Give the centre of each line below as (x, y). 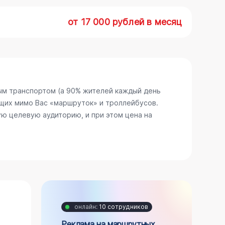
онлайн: (86, 207)
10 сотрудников (123, 207)
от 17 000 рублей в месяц (125, 22)
